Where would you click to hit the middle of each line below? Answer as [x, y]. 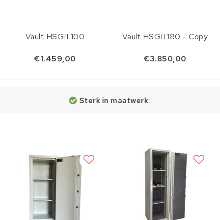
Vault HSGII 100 [55, 37]
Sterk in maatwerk [43, 100]
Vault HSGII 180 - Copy [165, 37]
